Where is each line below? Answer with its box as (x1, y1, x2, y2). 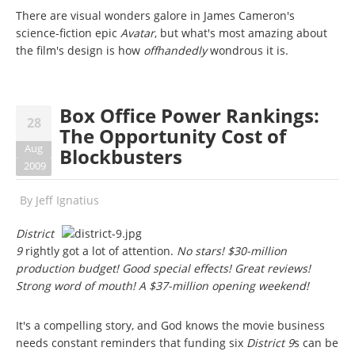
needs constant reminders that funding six (16, 335, 246, 351)
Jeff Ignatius (36, 193, 99, 208)
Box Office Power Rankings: (59, 102, 319, 129)
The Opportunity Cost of (59, 123, 286, 150)
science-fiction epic (16, 25, 120, 41)
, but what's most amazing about (155, 25, 327, 41)
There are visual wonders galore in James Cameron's (16, 8, 295, 24)
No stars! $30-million (177, 243, 287, 259)
